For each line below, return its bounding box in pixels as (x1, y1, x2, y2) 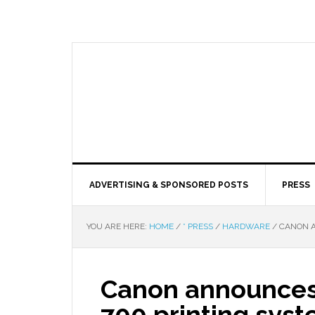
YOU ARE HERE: (86, 221, 149, 231)
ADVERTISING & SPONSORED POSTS (89, 180, 248, 190)
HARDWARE (222, 221, 270, 231)
